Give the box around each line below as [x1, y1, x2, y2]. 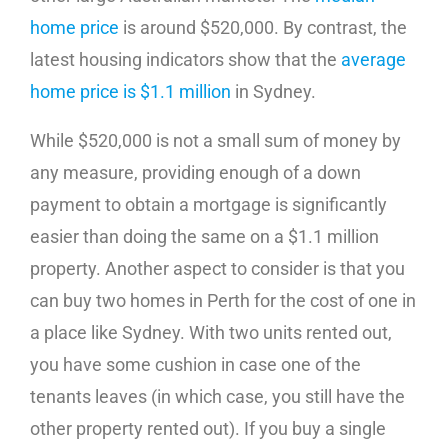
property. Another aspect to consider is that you [30, 258, 405, 279]
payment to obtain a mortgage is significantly [30, 194, 387, 215]
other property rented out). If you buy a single [30, 418, 386, 439]
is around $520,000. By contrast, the [119, 17, 407, 38]
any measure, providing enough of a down [30, 162, 361, 183]
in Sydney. [231, 81, 316, 102]
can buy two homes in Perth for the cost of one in [30, 290, 416, 311]
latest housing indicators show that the [30, 49, 341, 70]
